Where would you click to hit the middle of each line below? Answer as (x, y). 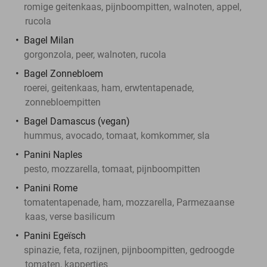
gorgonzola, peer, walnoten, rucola (95, 54)
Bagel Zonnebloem (63, 73)
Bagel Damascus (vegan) (77, 121)
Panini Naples (53, 154)
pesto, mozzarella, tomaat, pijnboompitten (112, 169)
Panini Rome (51, 188)
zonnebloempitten (63, 102)
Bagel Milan (49, 40)
